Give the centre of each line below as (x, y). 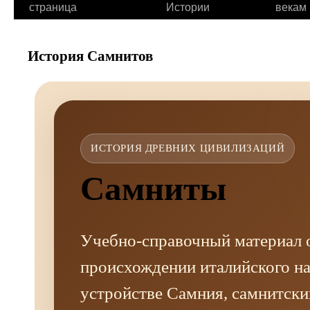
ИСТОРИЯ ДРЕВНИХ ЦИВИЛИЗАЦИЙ (188, 148)
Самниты (153, 189)
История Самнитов (90, 56)
